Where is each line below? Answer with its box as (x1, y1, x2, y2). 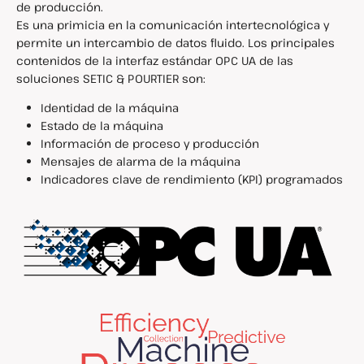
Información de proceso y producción (41, 136, 259, 152)
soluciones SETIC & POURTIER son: (16, 71, 206, 86)
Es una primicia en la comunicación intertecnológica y (16, 17, 329, 32)
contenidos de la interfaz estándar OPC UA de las (16, 53, 293, 68)
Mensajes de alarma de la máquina (41, 154, 240, 170)
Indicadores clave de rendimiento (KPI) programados (41, 171, 343, 188)
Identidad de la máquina (41, 100, 179, 116)
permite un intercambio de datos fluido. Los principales (16, 35, 335, 50)
